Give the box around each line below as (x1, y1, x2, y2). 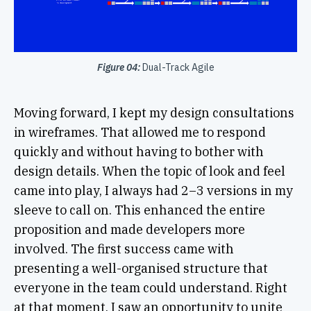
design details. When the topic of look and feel (13, 163, 285, 180)
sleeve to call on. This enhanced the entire (13, 202, 265, 219)
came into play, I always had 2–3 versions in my (13, 183, 293, 199)
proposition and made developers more (13, 221, 245, 238)
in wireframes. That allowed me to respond (13, 124, 266, 141)
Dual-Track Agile (142, 61, 215, 74)
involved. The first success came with (13, 241, 234, 258)
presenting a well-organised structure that (13, 260, 268, 277)
